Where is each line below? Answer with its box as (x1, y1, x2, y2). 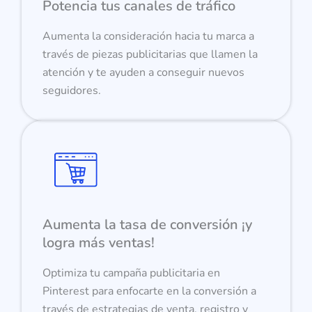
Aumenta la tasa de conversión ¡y (42, 215, 253, 235)
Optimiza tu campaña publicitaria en (42, 265, 221, 281)
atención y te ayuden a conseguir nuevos (42, 65, 245, 81)
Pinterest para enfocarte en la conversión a (42, 283, 257, 299)
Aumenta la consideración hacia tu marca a (42, 29, 255, 45)
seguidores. (42, 83, 102, 99)
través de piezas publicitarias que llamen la (42, 47, 258, 63)
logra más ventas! (42, 233, 155, 253)
